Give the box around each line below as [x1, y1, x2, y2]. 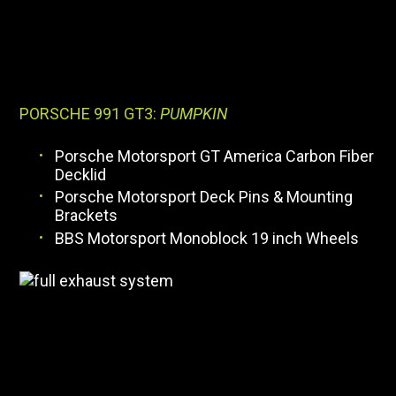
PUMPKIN [160, 103, 228, 123]
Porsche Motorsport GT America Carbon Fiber [55, 146, 375, 165]
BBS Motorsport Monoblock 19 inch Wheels [55, 228, 360, 247]
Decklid [55, 164, 107, 184]
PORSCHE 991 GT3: [19, 103, 161, 123]
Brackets [55, 206, 118, 225]
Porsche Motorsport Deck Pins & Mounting [55, 187, 354, 207]
